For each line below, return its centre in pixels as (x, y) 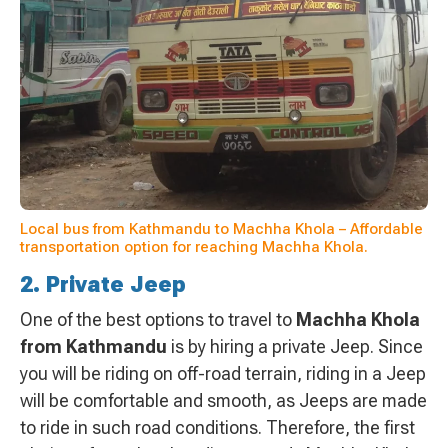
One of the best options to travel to (158, 320)
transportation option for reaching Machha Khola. (194, 247)
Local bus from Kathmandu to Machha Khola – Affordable (221, 229)
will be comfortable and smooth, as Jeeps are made (223, 401)
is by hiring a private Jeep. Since (295, 347)
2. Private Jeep (103, 285)
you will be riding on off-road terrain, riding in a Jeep (223, 374)
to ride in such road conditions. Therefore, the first (217, 428)
